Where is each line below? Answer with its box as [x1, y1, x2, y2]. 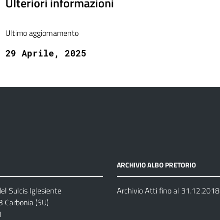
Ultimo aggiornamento [5, 27, 79, 39]
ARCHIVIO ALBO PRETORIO [116, 160, 196, 170]
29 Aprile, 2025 [5, 47, 86, 59]
